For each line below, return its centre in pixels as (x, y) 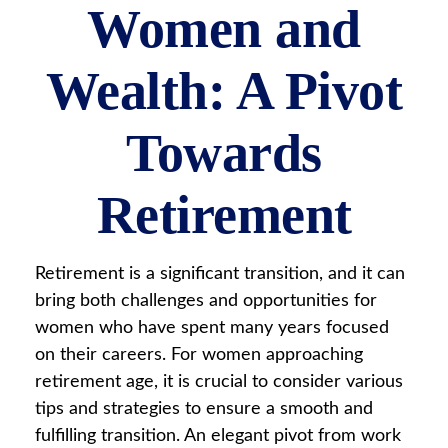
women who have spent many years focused (212, 328)
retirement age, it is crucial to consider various (219, 382)
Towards (224, 153)
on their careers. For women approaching (199, 355)
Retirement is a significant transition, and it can (220, 274)
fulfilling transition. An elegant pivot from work (218, 436)
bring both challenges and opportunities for (206, 301)
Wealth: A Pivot (224, 91)
